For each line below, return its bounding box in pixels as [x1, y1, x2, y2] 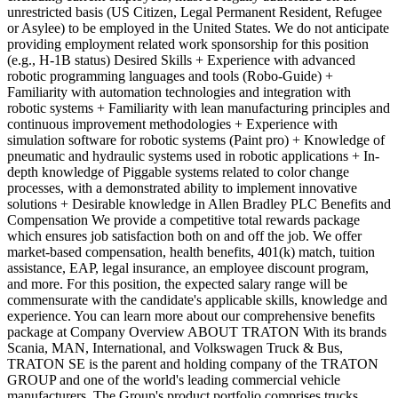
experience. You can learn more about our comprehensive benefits [7, 307, 375, 323]
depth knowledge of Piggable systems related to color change [7, 163, 349, 179]
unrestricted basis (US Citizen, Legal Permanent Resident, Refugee [7, 4, 382, 20]
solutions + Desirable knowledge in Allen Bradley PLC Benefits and [7, 195, 391, 211]
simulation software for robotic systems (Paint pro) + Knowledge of [7, 131, 385, 147]
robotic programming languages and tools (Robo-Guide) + [7, 68, 333, 84]
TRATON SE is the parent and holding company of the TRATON [7, 355, 378, 371]
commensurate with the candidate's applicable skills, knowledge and [7, 291, 387, 307]
